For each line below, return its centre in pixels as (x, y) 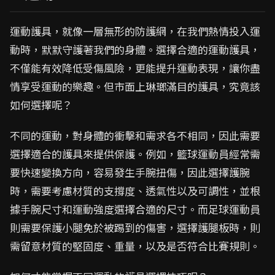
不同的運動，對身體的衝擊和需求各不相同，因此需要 (135, 135)
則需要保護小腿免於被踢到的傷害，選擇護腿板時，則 (135, 227)
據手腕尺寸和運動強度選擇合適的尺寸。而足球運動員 (135, 209)
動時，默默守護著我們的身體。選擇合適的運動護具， (135, 49)
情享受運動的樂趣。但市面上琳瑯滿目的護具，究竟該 (135, 86)
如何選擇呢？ (41, 105)
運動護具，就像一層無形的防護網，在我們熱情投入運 (135, 31)
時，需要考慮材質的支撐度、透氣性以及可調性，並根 (135, 191)
